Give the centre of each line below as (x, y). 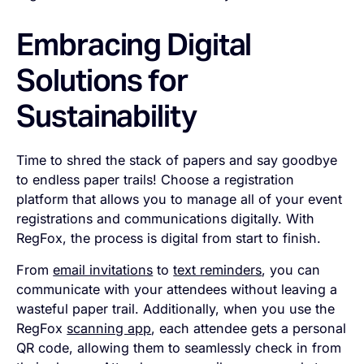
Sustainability (106, 115)
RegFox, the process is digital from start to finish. (169, 238)
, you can (291, 269)
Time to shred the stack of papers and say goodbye (177, 160)
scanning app (109, 328)
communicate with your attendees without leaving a (177, 289)
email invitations (103, 269)
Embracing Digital (134, 44)
